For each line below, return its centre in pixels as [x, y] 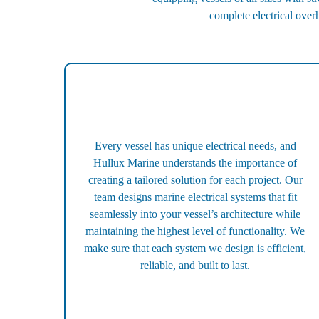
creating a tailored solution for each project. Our [195, 180]
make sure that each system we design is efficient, [195, 249]
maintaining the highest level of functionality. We [195, 231]
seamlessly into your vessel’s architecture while [195, 214]
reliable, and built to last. [195, 266]
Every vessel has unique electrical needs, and [195, 146]
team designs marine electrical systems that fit [195, 197]
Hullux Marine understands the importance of [195, 163]
